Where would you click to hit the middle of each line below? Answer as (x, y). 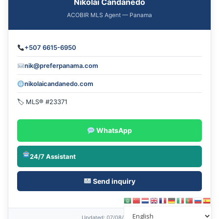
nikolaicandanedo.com (59, 84)
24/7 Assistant (53, 157)
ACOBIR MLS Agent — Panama (109, 15)
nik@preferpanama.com (61, 66)
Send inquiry (114, 181)
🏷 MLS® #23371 (42, 102)
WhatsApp (113, 131)
